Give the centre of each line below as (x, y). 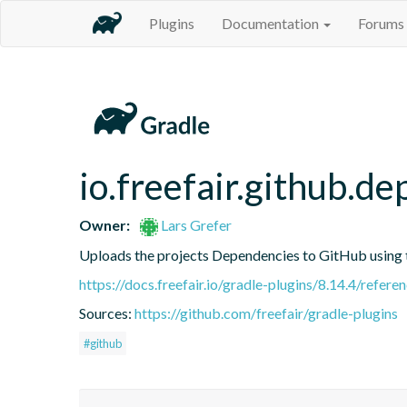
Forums (381, 23)
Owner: (104, 224)
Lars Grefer (195, 224)
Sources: (107, 313)
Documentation (272, 23)
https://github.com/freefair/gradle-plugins (266, 313)
